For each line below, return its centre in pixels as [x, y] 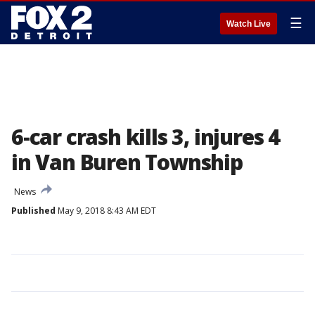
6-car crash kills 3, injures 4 [146, 137]
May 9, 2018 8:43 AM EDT [106, 211]
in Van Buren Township [127, 162]
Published [33, 211]
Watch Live [249, 24]
